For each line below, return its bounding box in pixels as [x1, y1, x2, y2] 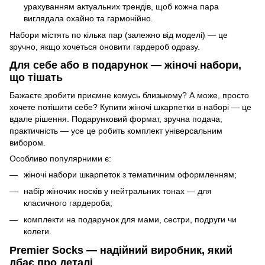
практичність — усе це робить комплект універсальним [9, 125, 222, 135]
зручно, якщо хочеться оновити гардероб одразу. [9, 42, 200, 52]
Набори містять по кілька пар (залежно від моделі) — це [9, 30, 228, 40]
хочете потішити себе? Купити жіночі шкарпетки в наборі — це [9, 102, 251, 112]
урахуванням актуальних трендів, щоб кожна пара [24, 1, 219, 11]
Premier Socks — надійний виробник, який [9, 244, 232, 256]
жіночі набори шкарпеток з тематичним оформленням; [24, 169, 237, 179]
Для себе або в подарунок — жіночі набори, [9, 59, 241, 72]
